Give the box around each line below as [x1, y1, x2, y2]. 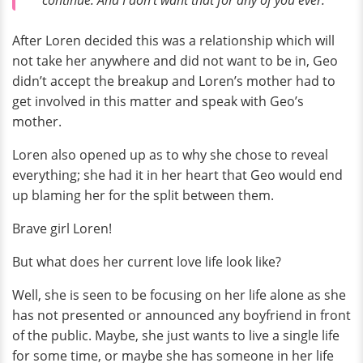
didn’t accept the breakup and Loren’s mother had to [12, 72, 335, 91]
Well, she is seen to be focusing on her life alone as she [12, 286, 346, 305]
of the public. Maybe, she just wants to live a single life [12, 327, 340, 345]
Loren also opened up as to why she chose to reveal [12, 146, 328, 164]
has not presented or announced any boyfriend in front [12, 306, 351, 325]
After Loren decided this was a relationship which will [12, 32, 335, 50]
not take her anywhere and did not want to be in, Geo [12, 52, 338, 70]
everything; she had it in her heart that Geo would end [12, 166, 343, 185]
